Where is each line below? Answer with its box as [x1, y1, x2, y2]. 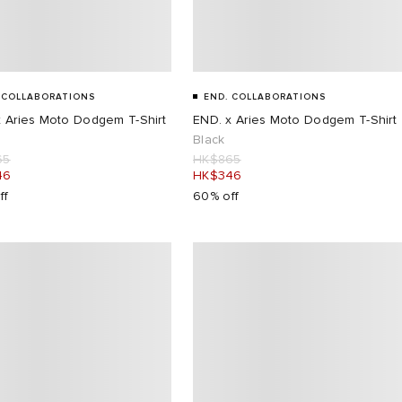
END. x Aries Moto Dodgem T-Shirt [193, 111, 397, 127]
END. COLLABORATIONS [204, 91, 326, 102]
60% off [193, 188, 240, 204]
